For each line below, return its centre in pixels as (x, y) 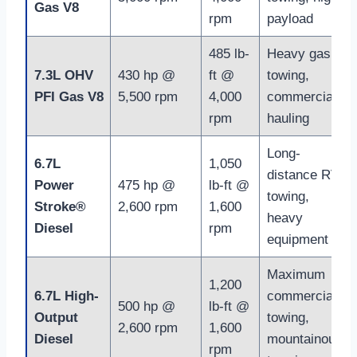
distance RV (303, 175)
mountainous (304, 339)
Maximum (296, 275)
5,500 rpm (147, 97)
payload (290, 19)
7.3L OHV (63, 76)
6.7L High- (66, 296)
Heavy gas (298, 54)
